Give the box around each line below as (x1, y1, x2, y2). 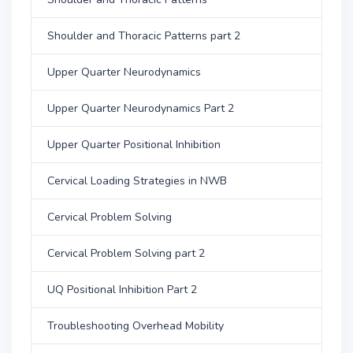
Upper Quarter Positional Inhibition (47, 136, 221, 152)
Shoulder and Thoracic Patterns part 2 (47, 28, 240, 43)
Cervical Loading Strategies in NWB (47, 173, 227, 188)
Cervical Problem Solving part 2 (47, 245, 205, 261)
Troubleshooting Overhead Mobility (47, 318, 224, 333)
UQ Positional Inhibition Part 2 (47, 281, 197, 297)
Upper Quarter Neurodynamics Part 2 (47, 100, 234, 116)
